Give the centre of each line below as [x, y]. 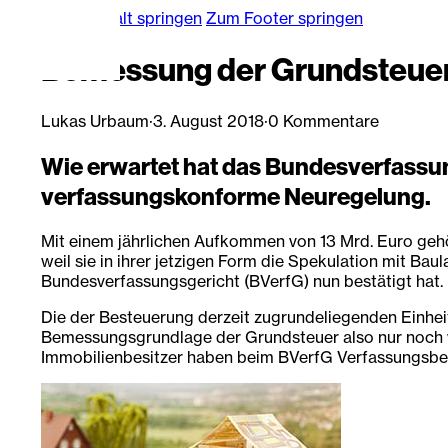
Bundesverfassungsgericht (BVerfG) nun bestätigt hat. [241, 280]
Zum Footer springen [284, 18]
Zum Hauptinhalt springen [105, 18]
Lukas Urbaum [94, 120]
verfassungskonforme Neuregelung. [235, 195]
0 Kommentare [323, 120]
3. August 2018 [208, 120]
